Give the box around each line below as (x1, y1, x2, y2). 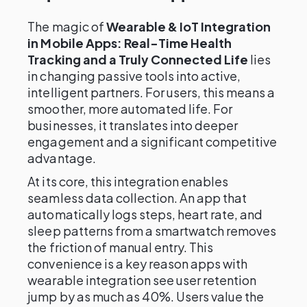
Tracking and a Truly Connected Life (27, 51, 249, 67)
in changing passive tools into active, (27, 68, 241, 84)
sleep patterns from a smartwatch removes (27, 223, 277, 238)
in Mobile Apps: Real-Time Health (27, 35, 232, 51)
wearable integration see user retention (27, 272, 257, 288)
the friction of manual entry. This (27, 239, 214, 255)
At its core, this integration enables (27, 173, 229, 189)
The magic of (27, 19, 106, 34)
